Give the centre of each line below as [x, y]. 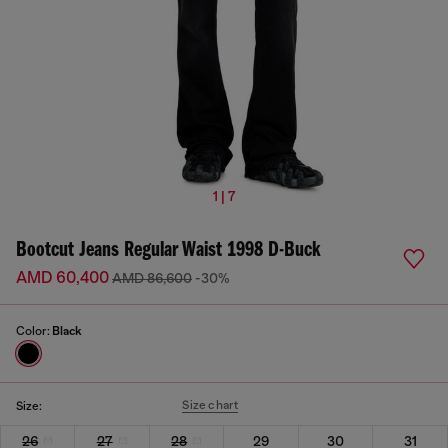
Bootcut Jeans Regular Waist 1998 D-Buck [168, 250]
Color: [34, 331]
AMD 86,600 [152, 278]
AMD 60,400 [64, 278]
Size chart [210, 405]
